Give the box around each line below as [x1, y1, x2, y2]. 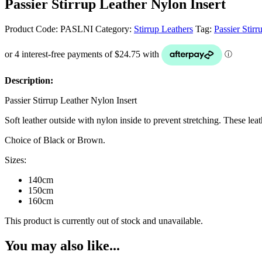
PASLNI [60, 23, 93, 34]
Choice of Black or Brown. [5, 135, 105, 145]
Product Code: [5, 23, 60, 34]
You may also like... [5, 237, 120, 253]
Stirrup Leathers [134, 23, 193, 34]
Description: [5, 75, 53, 85]
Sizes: [5, 154, 26, 165]
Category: [95, 23, 134, 34]
